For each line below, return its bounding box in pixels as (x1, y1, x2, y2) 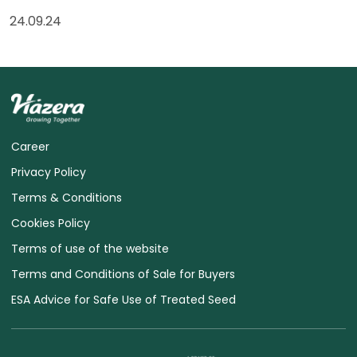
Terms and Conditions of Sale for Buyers (11, 265, 235, 282)
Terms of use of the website (11, 240, 169, 257)
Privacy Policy (11, 163, 86, 180)
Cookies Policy (11, 214, 90, 231)
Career (11, 138, 49, 155)
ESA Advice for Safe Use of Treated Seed (11, 291, 236, 308)
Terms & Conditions (11, 189, 122, 206)
